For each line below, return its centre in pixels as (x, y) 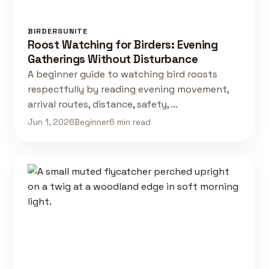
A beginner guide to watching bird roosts (122, 74)
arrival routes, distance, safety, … (102, 104)
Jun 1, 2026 (51, 122)
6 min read (130, 122)
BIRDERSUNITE (57, 31)
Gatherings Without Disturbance (113, 59)
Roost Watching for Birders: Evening (122, 44)
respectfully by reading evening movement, (128, 89)
